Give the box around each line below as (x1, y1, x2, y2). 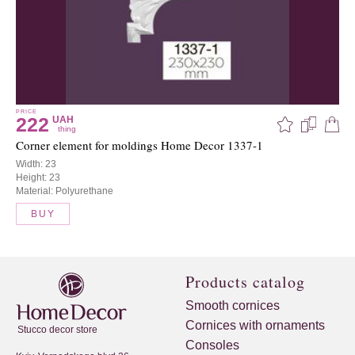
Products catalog (185, 271, 305, 293)
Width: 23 (16, 158, 56, 170)
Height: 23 (16, 172, 60, 184)
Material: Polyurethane (16, 185, 113, 197)
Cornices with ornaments (185, 319, 325, 333)
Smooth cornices (185, 299, 280, 313)
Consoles (185, 338, 239, 353)
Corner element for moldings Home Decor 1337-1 (16, 137, 263, 154)
